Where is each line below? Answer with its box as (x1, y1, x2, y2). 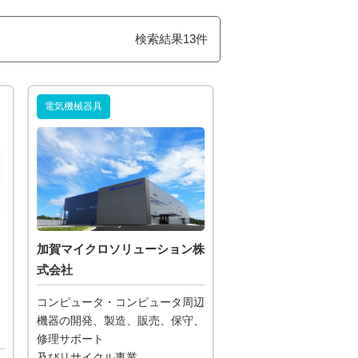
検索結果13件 (135, 32, 208, 46)
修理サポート (37, 333, 104, 346)
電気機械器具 (45, 101, 102, 112)
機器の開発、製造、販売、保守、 (37, 315, 205, 328)
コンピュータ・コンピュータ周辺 (37, 296, 205, 309)
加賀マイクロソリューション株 (37, 242, 205, 257)
